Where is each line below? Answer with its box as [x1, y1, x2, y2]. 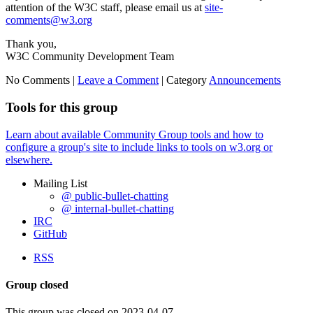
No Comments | [6, 74, 78, 87]
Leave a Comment [78, 74, 159, 87]
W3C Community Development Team [6, 50, 174, 63]
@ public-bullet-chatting [61, 189, 168, 202]
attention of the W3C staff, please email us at [6, 1, 205, 14]
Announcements [209, 74, 281, 87]
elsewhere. [6, 153, 52, 166]
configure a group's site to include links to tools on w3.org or [6, 140, 272, 153]
